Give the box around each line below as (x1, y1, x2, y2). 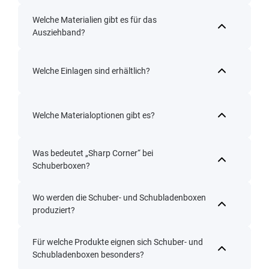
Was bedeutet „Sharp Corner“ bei (32, 148, 153, 159)
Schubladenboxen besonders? (32, 250, 144, 260)
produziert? (32, 205, 75, 216)
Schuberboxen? (32, 161, 90, 171)
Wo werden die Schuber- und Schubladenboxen (32, 193, 206, 203)
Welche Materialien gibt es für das (32, 15, 157, 25)
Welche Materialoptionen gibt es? (32, 110, 155, 120)
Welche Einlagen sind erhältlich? (32, 65, 150, 76)
